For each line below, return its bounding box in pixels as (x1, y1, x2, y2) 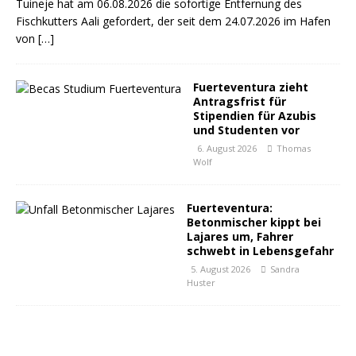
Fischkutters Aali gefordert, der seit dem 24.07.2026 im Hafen (16, 14, 331, 29)
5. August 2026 (191, 263, 250, 275)
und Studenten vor (193, 122, 300, 137)
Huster (187, 277, 215, 288)
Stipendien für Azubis (193, 108, 316, 123)
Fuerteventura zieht (193, 79, 308, 95)
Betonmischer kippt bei (187, 215, 321, 230)
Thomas (277, 142, 311, 154)
